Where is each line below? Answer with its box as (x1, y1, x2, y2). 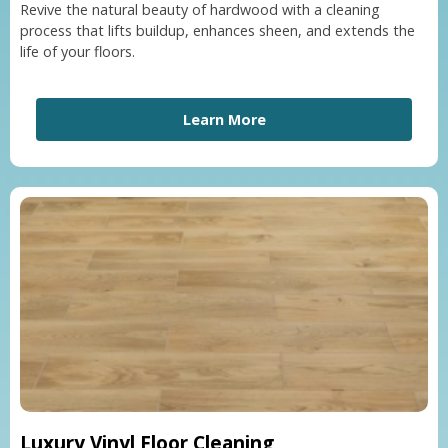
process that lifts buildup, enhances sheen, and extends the (20, 21, 415, 41)
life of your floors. (20, 42, 135, 62)
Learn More (182, 109, 266, 129)
